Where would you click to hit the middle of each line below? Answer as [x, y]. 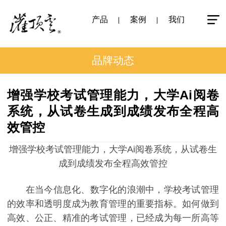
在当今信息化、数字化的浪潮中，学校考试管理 [113, 189]
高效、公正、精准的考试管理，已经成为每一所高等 [113, 218]
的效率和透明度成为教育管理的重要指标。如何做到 [113, 204]
